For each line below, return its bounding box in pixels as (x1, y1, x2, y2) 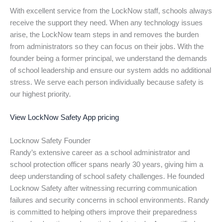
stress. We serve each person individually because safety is (10, 78, 204, 86)
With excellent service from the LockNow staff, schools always (10, 6, 212, 15)
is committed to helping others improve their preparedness (10, 208, 197, 217)
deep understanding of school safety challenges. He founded (10, 172, 204, 181)
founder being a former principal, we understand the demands (10, 54, 207, 62)
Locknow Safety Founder (10, 137, 91, 145)
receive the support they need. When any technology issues (10, 18, 203, 27)
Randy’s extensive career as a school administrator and (10, 149, 190, 157)
